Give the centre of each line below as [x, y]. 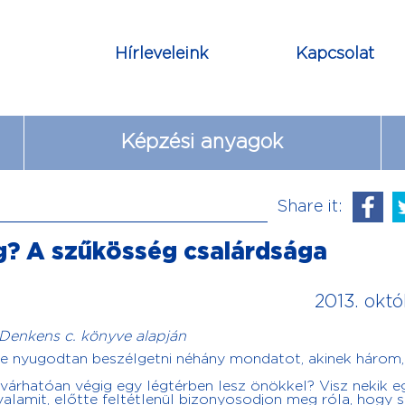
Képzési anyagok [202, 142]
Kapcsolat [335, 54]
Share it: [309, 207]
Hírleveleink [162, 54]
